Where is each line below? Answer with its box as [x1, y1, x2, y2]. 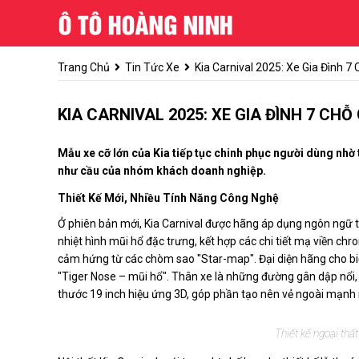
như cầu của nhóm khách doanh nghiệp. [58, 164, 266, 178]
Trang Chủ [58, 61, 110, 75]
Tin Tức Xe [125, 61, 179, 75]
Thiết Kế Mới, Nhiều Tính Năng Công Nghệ [58, 192, 279, 205]
